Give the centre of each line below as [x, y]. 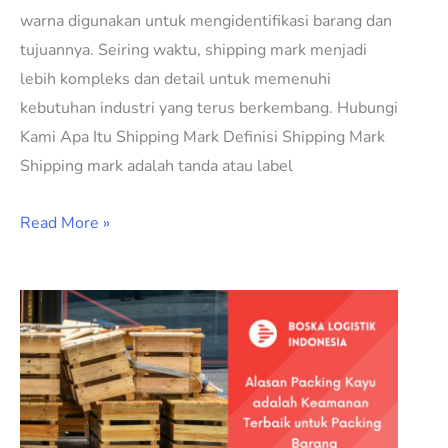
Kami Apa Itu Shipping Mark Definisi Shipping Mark [202, 137]
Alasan [44, 303]
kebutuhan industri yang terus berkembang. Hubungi [209, 108]
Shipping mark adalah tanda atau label [156, 166]
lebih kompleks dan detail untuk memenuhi [175, 79]
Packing [46, 332]
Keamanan [56, 419]
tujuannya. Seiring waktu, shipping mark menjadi [193, 50]
